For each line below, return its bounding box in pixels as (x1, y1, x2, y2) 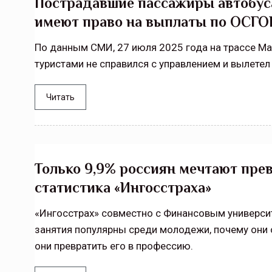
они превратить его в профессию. (35, 240, 193, 252)
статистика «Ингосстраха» (35, 179, 211, 195)
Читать (46, 92, 75, 102)
